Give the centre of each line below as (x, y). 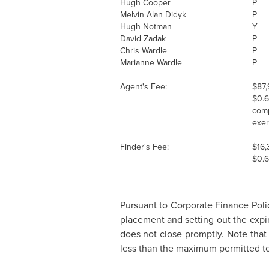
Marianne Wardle (152, 63)
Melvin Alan (141, 15)
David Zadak (144, 39)
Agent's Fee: (144, 87)
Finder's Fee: (145, 147)
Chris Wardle (144, 51)
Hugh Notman (147, 27)
